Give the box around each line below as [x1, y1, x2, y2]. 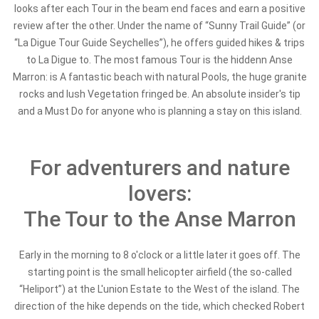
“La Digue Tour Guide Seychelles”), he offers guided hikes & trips [14, 37, 305, 48]
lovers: [127, 181, 192, 206]
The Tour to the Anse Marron [23, 206, 296, 231]
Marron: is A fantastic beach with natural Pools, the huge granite [12, 71, 307, 83]
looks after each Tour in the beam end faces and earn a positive [14, 3, 305, 14]
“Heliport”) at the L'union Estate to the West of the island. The [19, 283, 300, 295]
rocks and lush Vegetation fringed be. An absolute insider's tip [19, 88, 300, 100]
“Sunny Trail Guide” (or [205, 20, 305, 31]
